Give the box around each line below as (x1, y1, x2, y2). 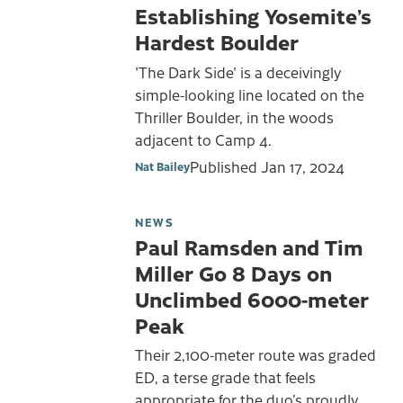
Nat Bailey (135, 157, 190, 174)
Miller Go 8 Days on (135, 257, 332, 287)
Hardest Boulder (135, 27, 299, 57)
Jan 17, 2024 (261, 156, 345, 176)
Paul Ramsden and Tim (135, 231, 363, 261)
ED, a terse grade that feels (135, 367, 316, 388)
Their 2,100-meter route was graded (135, 345, 376, 365)
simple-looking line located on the (135, 85, 364, 104)
